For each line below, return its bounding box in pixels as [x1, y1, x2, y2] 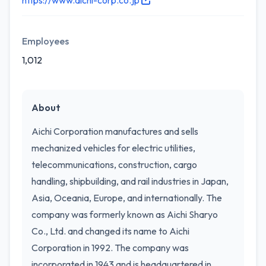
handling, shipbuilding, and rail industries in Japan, [31, 175, 229, 187]
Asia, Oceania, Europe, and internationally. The [31, 192, 222, 204]
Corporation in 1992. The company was [31, 242, 189, 254]
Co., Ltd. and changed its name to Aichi [31, 225, 189, 237]
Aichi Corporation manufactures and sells [31, 125, 198, 137]
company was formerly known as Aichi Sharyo [31, 208, 218, 220]
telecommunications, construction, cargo [31, 159, 197, 170]
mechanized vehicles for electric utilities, [31, 142, 195, 154]
